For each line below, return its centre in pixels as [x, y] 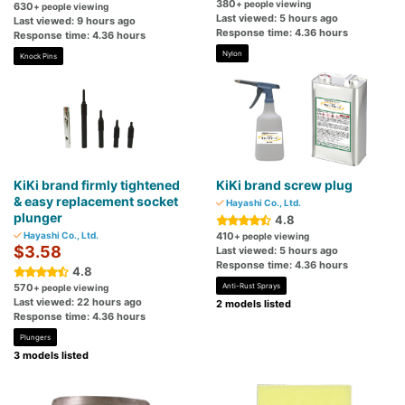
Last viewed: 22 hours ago [78, 302]
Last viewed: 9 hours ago [75, 21]
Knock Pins [38, 57]
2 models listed [254, 304]
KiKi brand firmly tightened [97, 185]
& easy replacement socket [96, 202]
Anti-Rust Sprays [251, 286]
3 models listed [51, 356]
